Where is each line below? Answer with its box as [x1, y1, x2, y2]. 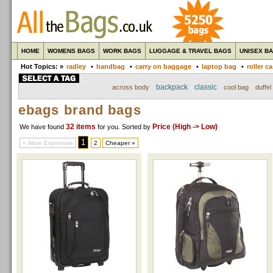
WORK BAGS [103, 48, 141, 54]
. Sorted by [118, 123, 152, 130]
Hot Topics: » [21, 63, 63, 70]
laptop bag [202, 63, 236, 70]
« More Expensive [23, 140, 73, 146]
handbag [96, 63, 125, 70]
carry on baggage [135, 63, 191, 70]
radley [66, 63, 86, 70]
